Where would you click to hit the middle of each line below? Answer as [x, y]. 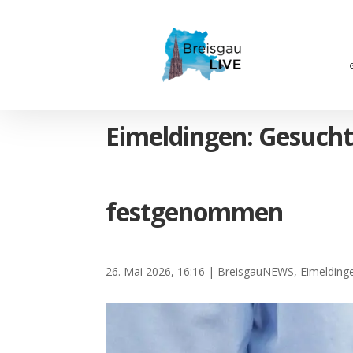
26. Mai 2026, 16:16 [156, 272]
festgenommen [195, 212]
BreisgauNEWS [256, 272]
